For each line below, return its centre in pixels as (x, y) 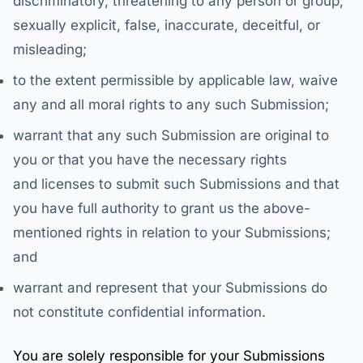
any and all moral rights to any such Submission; (171, 105)
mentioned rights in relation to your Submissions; (172, 233)
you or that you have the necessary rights (150, 160)
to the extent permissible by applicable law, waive (175, 80)
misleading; (50, 49)
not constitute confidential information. (139, 312)
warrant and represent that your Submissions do (170, 288)
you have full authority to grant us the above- (162, 208)
